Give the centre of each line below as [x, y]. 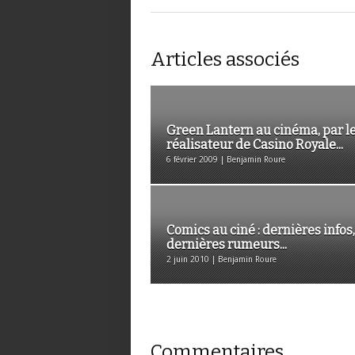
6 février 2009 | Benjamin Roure [226, 160]
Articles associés [225, 59]
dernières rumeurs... [227, 244]
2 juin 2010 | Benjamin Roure [221, 260]
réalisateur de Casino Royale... [255, 145]
